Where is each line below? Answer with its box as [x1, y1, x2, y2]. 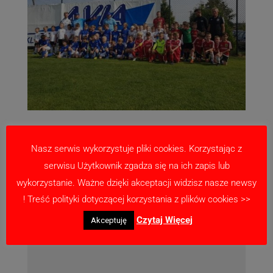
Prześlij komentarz [27, 165, 126, 178]
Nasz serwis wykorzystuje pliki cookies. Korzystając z [31, 143, 242, 155]
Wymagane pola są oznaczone [27, 201, 168, 213]
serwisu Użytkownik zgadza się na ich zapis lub [43, 160, 230, 171]
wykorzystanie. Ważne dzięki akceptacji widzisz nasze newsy [16, 177, 257, 188]
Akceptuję [91, 216, 127, 225]
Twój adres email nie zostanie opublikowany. [27, 185, 227, 197]
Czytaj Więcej [136, 214, 193, 226]
